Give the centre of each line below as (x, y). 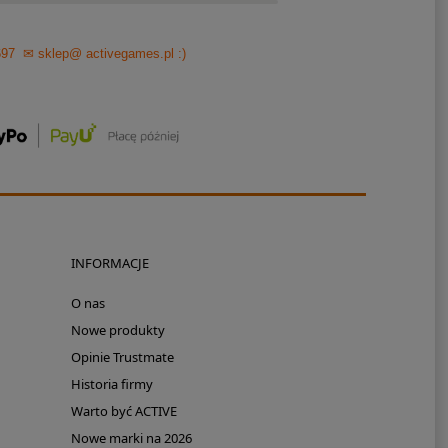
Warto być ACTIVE (123, 411)
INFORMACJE (109, 263)
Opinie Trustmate (122, 357)
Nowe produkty (117, 330)
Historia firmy (111, 384)
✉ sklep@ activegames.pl (99, 53)
